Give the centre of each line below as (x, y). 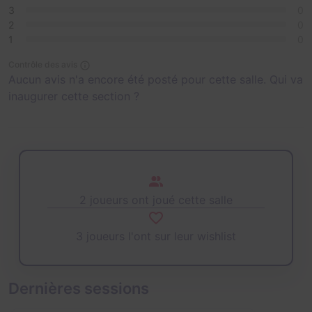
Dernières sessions (79, 289)
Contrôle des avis (43, 64)
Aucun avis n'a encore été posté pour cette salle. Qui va (156, 79)
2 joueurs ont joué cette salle (156, 200)
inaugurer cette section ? (74, 96)
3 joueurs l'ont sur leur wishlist (156, 236)
